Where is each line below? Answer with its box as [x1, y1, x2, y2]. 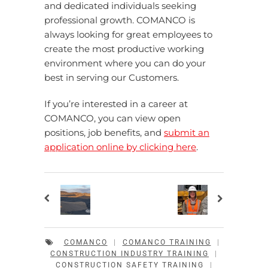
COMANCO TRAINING [122, 238, 211, 246]
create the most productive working [44, 43, 204, 54]
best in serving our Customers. [44, 72, 179, 83]
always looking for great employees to [44, 29, 212, 40]
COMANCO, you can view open [44, 112, 181, 124]
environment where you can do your [44, 57, 206, 69]
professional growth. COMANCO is [44, 14, 195, 26]
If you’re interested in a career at [44, 98, 188, 109]
